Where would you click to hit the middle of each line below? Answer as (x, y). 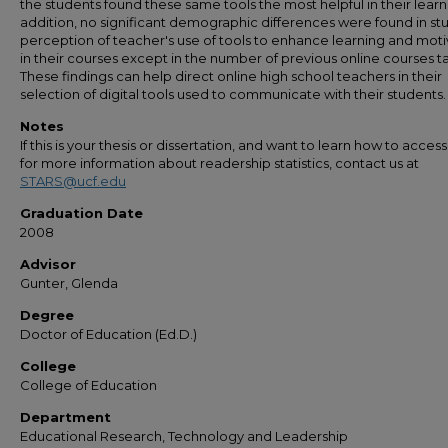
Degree (47, 315)
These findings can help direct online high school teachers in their (231, 76)
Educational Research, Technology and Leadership (184, 436)
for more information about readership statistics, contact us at (219, 163)
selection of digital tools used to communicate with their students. (233, 94)
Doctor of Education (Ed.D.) (108, 334)
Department (65, 417)
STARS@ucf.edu (73, 181)
